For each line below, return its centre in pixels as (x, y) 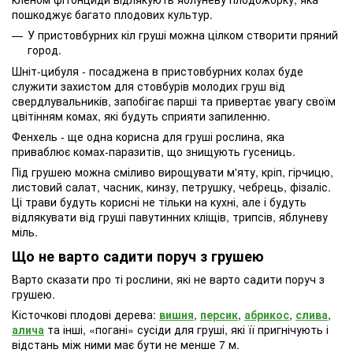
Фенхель (35, 137)
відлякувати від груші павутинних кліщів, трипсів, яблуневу (170, 217)
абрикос (267, 314)
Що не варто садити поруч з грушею (138, 256)
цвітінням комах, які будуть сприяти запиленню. (141, 116)
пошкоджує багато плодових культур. (112, 14)
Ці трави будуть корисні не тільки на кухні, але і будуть (159, 202)
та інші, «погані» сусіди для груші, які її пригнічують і (186, 329)
